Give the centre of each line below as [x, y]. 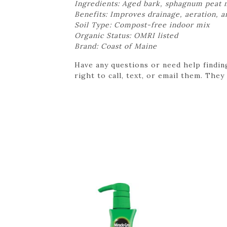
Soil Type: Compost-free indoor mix [142, 25]
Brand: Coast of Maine [116, 46]
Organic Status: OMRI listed [126, 35]
